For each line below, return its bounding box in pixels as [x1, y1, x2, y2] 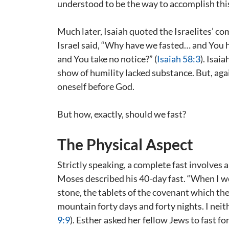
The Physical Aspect [57, 135, 193, 153]
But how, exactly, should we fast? [57, 108, 186, 120]
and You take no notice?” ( [57, 53, 157, 64]
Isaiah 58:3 [157, 53, 200, 64]
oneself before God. [57, 81, 134, 92]
